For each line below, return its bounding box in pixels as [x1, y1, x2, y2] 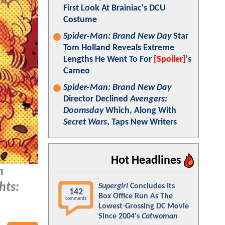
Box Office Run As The [98, 192, 173, 200]
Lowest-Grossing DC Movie [98, 202, 189, 210]
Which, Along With [103, 106, 176, 116]
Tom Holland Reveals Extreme [63, 43, 174, 53]
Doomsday [63, 106, 103, 116]
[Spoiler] [154, 55, 186, 64]
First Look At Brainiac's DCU [63, 4, 166, 13]
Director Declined [63, 94, 130, 104]
